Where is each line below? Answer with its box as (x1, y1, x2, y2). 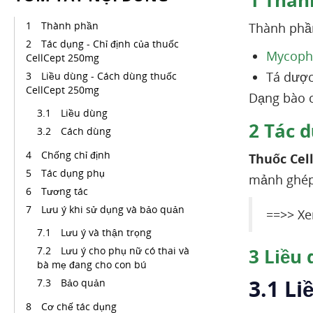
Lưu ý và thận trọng (61, 226, 152, 239)
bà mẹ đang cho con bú (37, 258, 147, 271)
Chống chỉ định (41, 148, 110, 161)
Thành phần (41, 19, 99, 32)
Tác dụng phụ (41, 166, 105, 180)
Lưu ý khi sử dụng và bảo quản (41, 203, 184, 216)
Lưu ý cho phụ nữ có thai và (61, 244, 189, 257)
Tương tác (41, 184, 88, 198)
